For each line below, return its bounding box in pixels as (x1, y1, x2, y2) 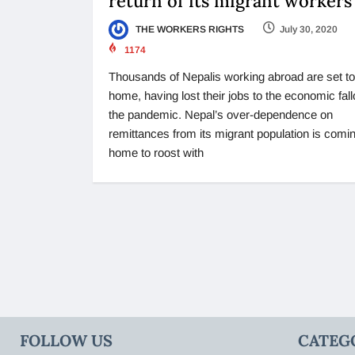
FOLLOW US (20, 330, 113, 351)
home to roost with (109, 146, 204, 160)
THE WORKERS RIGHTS (133, 23, 244, 35)
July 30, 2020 (280, 23, 338, 35)
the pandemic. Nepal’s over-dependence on (109, 108, 333, 122)
